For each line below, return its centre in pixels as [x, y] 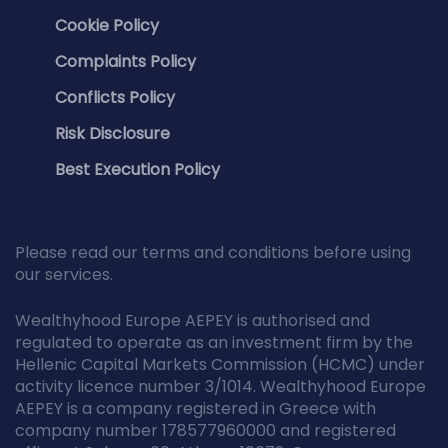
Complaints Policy [125, 61]
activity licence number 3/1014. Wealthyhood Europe [220, 386]
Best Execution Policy [137, 169]
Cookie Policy [107, 25]
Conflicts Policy [115, 97]
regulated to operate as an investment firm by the [214, 342]
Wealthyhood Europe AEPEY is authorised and [192, 320]
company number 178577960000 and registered [205, 430]
